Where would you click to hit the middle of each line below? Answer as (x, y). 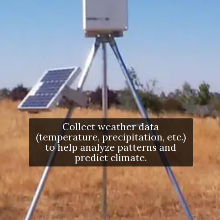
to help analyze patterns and (111, 147)
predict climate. (111, 157)
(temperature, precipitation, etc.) (111, 137)
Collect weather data (111, 126)
